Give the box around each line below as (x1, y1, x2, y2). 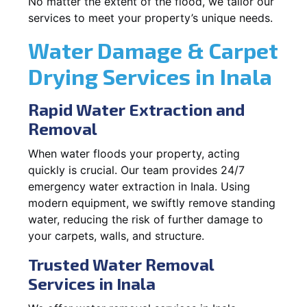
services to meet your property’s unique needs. (28, 10, 273, 25)
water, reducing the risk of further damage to (28, 212, 263, 226)
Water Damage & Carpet (28, 36, 278, 63)
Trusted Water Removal (28, 254, 214, 274)
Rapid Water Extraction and (28, 99, 245, 119)
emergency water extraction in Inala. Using (28, 179, 250, 193)
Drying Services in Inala (28, 62, 272, 89)
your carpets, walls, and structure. (28, 228, 204, 243)
